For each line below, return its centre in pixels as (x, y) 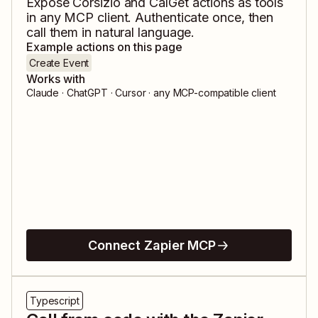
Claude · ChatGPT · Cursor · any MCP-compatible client (151, 93)
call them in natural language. (111, 33)
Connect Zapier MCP (152, 246)
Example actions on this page (104, 47)
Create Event (59, 63)
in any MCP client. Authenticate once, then (150, 18)
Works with (56, 79)
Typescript (55, 301)
